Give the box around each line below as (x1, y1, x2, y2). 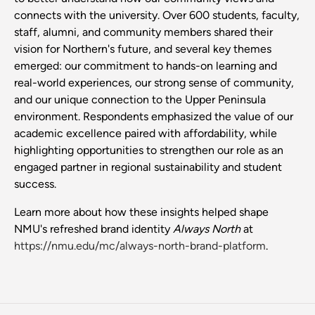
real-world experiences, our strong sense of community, (14, 76, 294, 90)
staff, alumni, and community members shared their (14, 25, 273, 39)
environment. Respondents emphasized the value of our (14, 110, 293, 124)
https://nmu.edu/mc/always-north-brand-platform (14, 239, 266, 253)
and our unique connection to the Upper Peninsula (14, 93, 266, 107)
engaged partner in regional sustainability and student (14, 160, 282, 174)
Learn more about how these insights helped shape (14, 205, 269, 219)
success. (14, 177, 56, 191)
